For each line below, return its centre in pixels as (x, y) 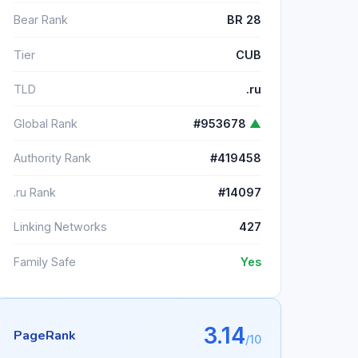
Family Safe (45, 261)
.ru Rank (35, 193)
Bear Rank (41, 20)
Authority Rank (52, 158)
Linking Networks (60, 227)
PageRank (45, 335)
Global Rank (46, 123)
